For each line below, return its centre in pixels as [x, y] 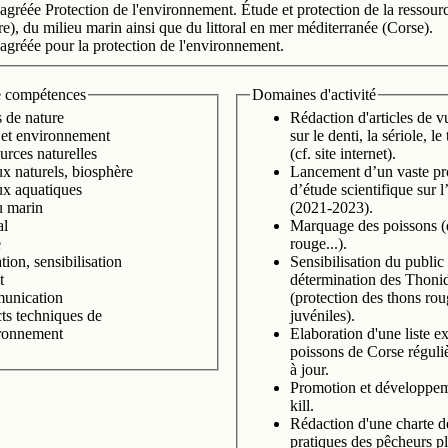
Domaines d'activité [314, 94]
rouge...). [318, 244]
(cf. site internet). [343, 154]
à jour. [309, 370]
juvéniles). [322, 316]
